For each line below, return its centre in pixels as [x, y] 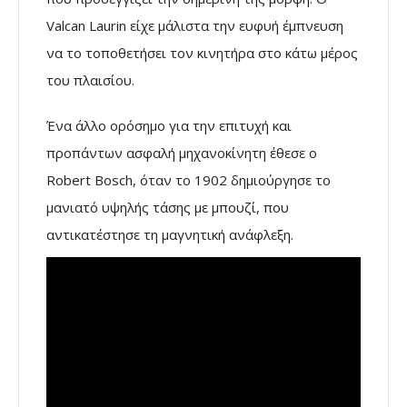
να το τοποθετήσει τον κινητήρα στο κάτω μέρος [202, 52]
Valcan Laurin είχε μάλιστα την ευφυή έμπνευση [195, 25]
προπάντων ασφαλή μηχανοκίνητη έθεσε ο [182, 152]
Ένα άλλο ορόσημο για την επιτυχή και [169, 125]
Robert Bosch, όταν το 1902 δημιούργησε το [189, 179]
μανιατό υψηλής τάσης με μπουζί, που [168, 207]
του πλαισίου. [90, 79]
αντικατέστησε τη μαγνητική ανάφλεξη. [170, 234]
